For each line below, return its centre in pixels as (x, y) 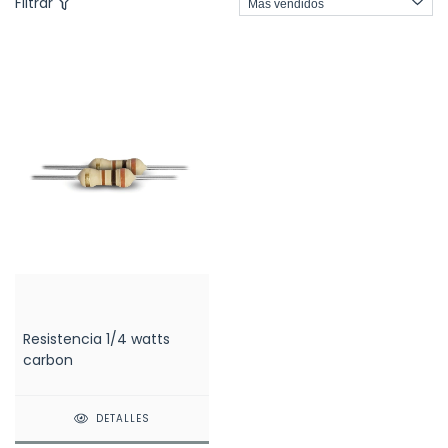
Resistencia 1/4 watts (96, 339)
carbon (48, 360)
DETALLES (123, 419)
